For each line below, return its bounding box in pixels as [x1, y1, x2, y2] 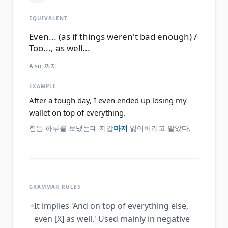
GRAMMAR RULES [29, 183, 81, 190]
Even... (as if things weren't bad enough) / [29, 31, 197, 42]
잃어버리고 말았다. [128, 123, 191, 133]
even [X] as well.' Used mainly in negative [34, 213, 190, 224]
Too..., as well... [29, 42, 90, 54]
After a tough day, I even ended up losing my [29, 95, 187, 105]
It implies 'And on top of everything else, [34, 200, 188, 211]
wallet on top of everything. [29, 107, 126, 118]
